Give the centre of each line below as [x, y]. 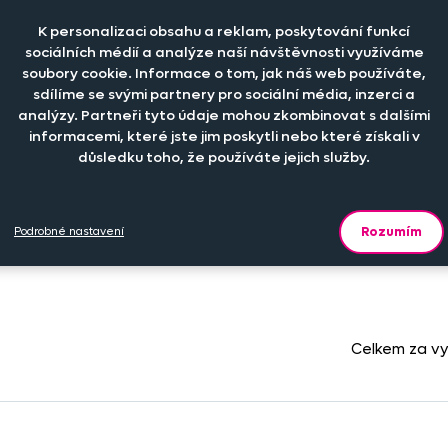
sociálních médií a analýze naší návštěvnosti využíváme [224, 52]
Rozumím [391, 231]
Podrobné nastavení [69, 231]
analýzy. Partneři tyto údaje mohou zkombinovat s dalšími [224, 115]
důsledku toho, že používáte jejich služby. [224, 157]
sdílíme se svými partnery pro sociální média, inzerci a [224, 94]
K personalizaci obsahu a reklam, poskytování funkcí [224, 31]
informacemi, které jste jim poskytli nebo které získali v [224, 136]
